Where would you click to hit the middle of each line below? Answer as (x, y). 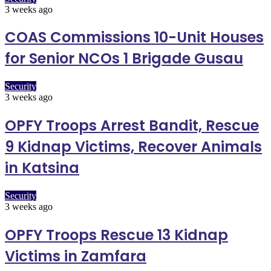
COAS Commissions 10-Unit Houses (134, 38)
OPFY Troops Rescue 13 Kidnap (116, 235)
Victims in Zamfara (76, 256)
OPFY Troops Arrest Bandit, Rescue (132, 126)
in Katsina (42, 168)
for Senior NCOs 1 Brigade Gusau (124, 59)
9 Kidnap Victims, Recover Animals (133, 147)
